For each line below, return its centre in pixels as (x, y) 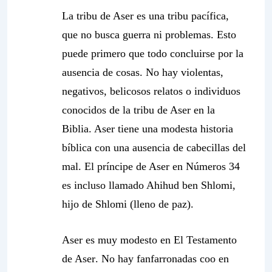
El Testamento (205, 240)
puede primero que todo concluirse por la (153, 53)
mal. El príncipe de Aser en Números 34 (151, 166)
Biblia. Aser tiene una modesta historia (148, 129)
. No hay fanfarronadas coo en (162, 259)
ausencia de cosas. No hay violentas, (143, 72)
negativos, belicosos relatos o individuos (151, 91)
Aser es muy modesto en (118, 240)
